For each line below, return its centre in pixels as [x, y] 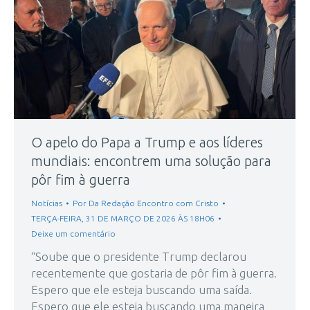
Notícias [47, 203]
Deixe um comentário [73, 234]
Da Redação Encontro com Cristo [154, 203]
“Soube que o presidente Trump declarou [139, 257]
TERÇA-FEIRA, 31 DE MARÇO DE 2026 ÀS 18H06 [123, 219]
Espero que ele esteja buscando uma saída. [142, 290]
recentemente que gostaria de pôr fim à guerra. [154, 273]
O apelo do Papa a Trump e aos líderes [147, 143]
